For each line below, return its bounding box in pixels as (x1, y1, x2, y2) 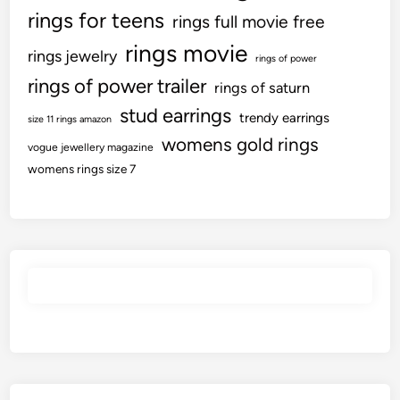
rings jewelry (28, 46, 118, 65)
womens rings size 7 (28, 161, 137, 176)
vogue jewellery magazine (28, 140, 154, 154)
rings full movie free (172, 11, 326, 32)
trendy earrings (239, 109, 330, 126)
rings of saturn (214, 78, 311, 96)
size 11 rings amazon (28, 112, 112, 125)
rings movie (125, 38, 248, 68)
